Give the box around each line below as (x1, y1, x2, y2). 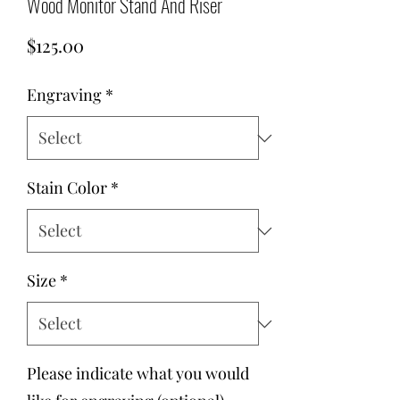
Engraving (27, 84, 102, 105)
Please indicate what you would (27, 362, 249, 384)
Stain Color (27, 177, 107, 198)
